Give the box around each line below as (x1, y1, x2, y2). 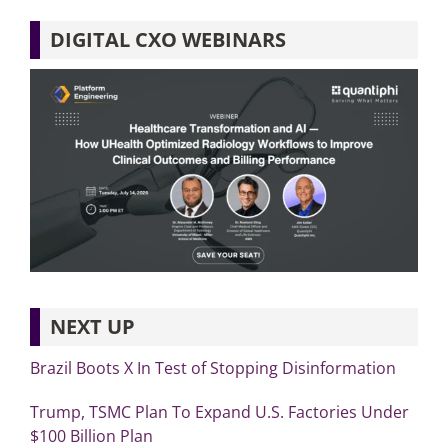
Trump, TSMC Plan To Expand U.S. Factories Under (29, 400, 409, 423)
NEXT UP (49, 312, 135, 340)
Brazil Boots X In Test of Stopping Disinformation (29, 356, 396, 379)
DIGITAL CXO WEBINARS (49, 25, 286, 53)
